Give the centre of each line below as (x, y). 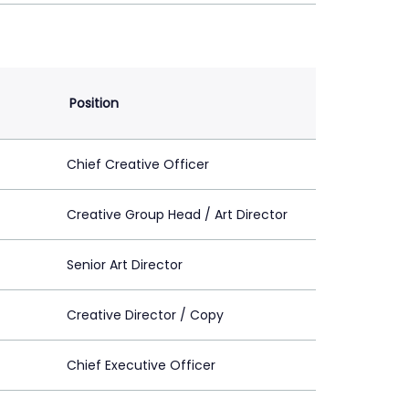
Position (94, 103)
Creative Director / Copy (145, 315)
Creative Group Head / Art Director (177, 214)
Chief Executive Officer (141, 365)
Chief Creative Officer (138, 164)
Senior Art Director (125, 264)
